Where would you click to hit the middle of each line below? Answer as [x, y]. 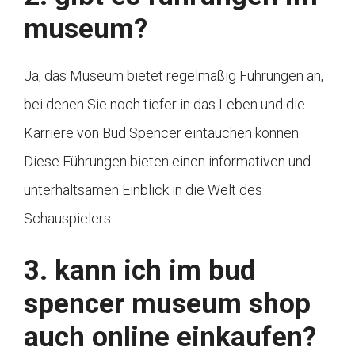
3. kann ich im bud [140, 271]
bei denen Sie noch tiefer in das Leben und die [164, 105]
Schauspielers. [69, 219]
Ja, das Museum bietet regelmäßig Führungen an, [174, 76]
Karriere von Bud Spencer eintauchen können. [162, 133]
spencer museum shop [167, 304]
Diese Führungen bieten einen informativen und [167, 162]
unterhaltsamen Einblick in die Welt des [143, 190]
